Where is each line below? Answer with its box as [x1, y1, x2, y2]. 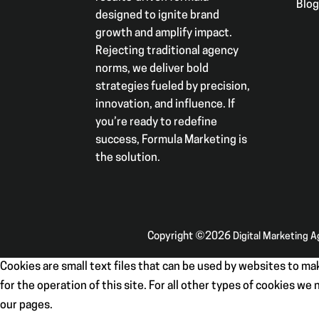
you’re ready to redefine [95, 116, 218, 128]
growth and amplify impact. [95, 27, 233, 39]
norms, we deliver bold [95, 63, 209, 75]
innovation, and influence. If [95, 98, 236, 110]
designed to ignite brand [95, 9, 220, 21]
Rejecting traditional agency [95, 45, 239, 57]
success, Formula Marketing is [95, 134, 248, 146]
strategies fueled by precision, [95, 80, 251, 93]
